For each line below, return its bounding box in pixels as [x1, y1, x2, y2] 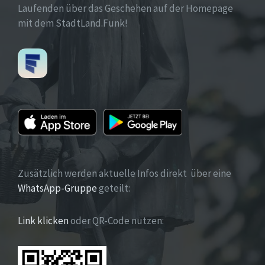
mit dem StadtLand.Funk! [18, 16, 128, 30]
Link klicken [18, 214, 69, 227]
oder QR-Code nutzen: [69, 214, 164, 227]
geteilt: [97, 181, 130, 195]
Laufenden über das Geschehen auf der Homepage [18, 1, 233, 15]
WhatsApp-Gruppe [18, 181, 97, 195]
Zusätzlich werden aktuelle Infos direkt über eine [18, 166, 231, 180]
